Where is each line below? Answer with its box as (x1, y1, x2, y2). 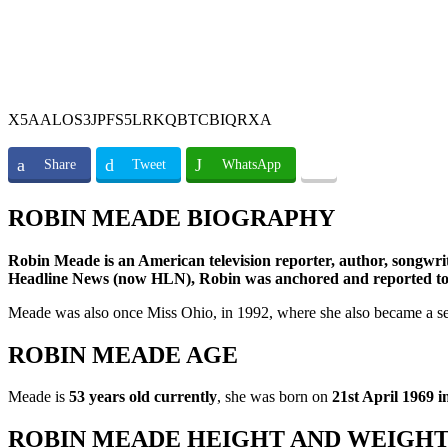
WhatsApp (222, 156, 281, 172)
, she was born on (217, 388, 332, 406)
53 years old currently (69, 388, 217, 406)
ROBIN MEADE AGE (8, 341, 238, 368)
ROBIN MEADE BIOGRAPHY (8, 204, 335, 231)
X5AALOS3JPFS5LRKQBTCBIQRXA (8, 110, 272, 128)
